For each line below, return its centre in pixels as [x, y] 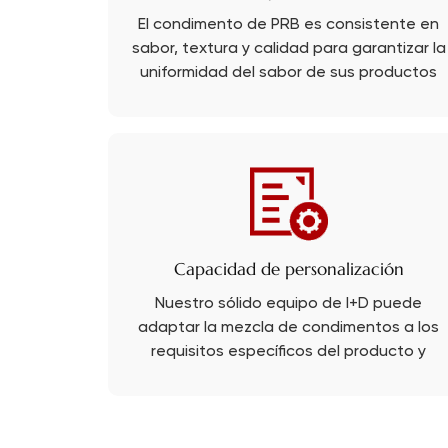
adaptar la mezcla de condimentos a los [289, 328]
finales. [288, 97]
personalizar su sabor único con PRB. [288, 376]
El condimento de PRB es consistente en [289, 25]
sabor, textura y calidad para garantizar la [288, 49]
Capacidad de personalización [288, 269]
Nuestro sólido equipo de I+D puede [289, 304]
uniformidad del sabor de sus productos [289, 73]
